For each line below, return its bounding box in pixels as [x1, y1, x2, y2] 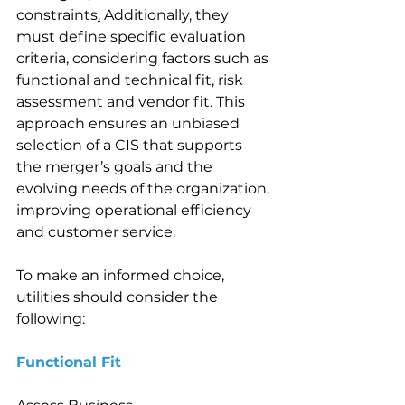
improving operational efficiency [16, 202, 255, 219]
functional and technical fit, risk [16, 71, 247, 89]
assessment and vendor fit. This [16, 93, 249, 110]
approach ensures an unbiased [16, 115, 243, 132]
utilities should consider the [16, 288, 221, 306]
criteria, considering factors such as [16, 50, 272, 67]
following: [16, 310, 89, 327]
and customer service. [16, 223, 179, 240]
